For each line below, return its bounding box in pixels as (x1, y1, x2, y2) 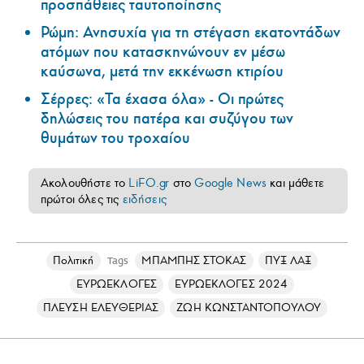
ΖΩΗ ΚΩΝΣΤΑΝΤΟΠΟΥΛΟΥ (176, 300, 321, 314)
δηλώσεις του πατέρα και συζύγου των (41, 108, 293, 128)
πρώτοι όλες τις (41, 191, 123, 206)
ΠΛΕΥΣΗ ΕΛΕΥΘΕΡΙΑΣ (43, 300, 159, 314)
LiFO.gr (128, 175, 170, 190)
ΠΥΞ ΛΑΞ (264, 253, 312, 267)
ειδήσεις (122, 191, 167, 206)
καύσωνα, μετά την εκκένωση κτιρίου (41, 61, 284, 81)
